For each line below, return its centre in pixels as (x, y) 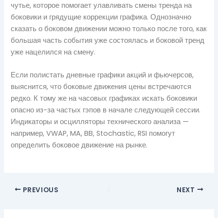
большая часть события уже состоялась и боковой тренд (108, 40)
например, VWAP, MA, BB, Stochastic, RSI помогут (93, 134)
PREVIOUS (40, 190)
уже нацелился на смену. (53, 52)
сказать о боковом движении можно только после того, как (109, 28)
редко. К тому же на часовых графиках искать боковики (104, 99)
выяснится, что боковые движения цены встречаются (101, 87)
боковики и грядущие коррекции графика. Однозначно (101, 17)
